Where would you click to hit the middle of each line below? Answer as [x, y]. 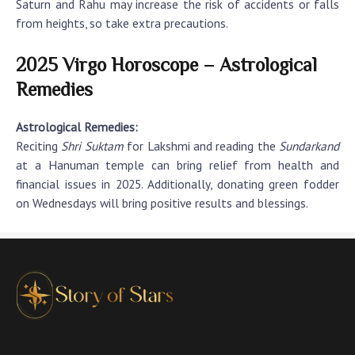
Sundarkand [309, 145]
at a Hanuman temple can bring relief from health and [177, 164]
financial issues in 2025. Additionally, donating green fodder [177, 183]
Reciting [39, 145]
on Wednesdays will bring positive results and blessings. [162, 202]
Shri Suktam [92, 145]
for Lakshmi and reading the [201, 145]
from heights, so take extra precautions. [122, 23]
